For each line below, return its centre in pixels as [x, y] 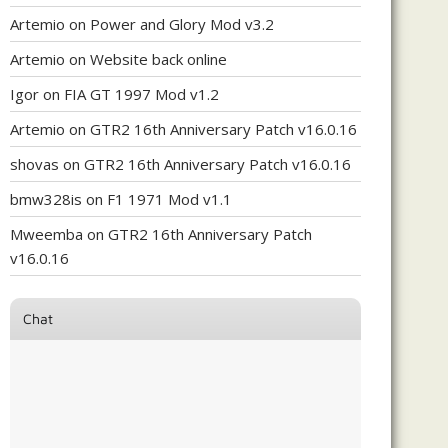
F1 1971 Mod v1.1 [169, 198]
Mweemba [46, 233]
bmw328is [46, 198]
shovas [34, 163]
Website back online [158, 58]
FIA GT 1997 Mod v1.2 [141, 93]
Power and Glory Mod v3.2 [182, 23]
